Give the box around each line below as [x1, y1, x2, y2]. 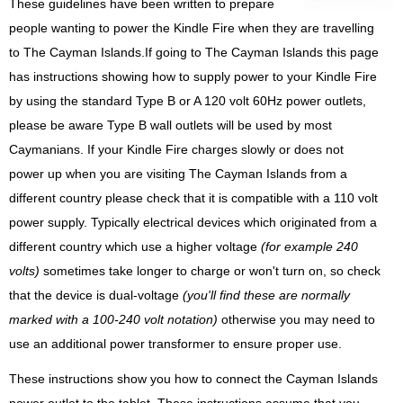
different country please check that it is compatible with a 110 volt [9, 192, 378, 206]
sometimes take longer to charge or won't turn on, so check [40, 264, 381, 279]
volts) [9, 264, 40, 279]
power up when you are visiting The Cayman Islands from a [9, 167, 347, 182]
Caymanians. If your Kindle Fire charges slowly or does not [9, 143, 344, 157]
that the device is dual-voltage [9, 289, 183, 303]
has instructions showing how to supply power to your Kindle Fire [9, 70, 377, 85]
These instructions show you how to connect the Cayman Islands [9, 372, 378, 387]
